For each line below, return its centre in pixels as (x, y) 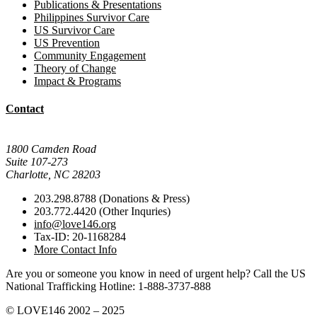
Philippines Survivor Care (92, 17)
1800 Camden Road (51, 149)
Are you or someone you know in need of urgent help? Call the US (156, 274)
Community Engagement (90, 55)
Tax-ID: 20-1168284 (80, 237)
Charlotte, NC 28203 (53, 175)
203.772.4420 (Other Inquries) (102, 212)
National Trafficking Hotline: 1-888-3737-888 (108, 287)
